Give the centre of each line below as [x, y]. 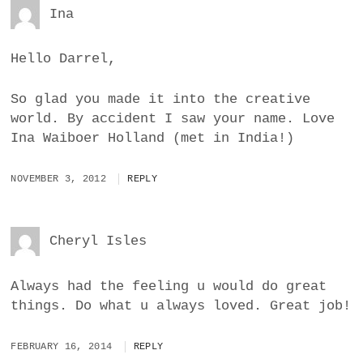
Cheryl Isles [98, 241]
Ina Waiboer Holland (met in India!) [153, 138]
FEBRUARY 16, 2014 [62, 347]
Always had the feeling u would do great [169, 286]
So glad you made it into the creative [161, 99]
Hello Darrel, [64, 59]
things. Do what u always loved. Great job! [181, 305]
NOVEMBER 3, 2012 [59, 179]
